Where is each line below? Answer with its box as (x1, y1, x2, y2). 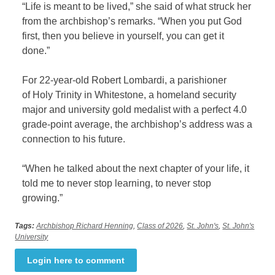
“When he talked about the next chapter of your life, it (22, 163, 250, 174)
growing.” (22, 193, 63, 204)
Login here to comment (27, 255, 125, 266)
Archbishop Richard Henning (36, 222, 134, 231)
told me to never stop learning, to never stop (22, 178, 212, 189)
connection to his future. (22, 134, 126, 145)
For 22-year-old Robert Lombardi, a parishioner (22, 75, 227, 86)
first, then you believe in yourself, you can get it (22, 31, 225, 42)
